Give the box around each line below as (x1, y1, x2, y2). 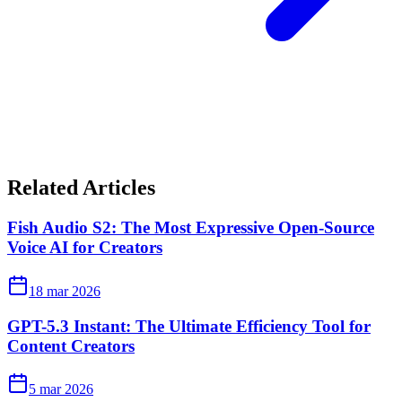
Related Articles (7, 176, 155, 200)
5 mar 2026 (29, 381, 93, 398)
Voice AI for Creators (7, 238, 162, 258)
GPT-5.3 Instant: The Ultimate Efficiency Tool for (7, 316, 371, 336)
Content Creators (7, 336, 135, 355)
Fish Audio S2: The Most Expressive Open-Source (7, 218, 374, 238)
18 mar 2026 (29, 283, 100, 299)
